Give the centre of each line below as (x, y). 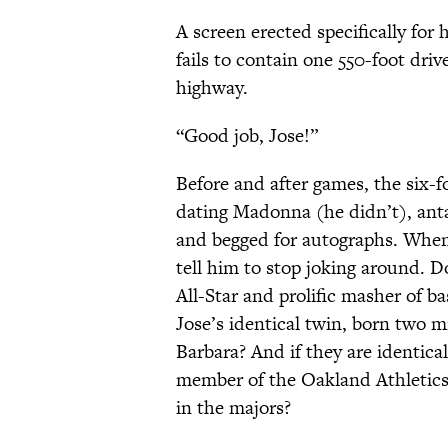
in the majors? (233, 408)
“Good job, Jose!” (247, 136)
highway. (212, 88)
